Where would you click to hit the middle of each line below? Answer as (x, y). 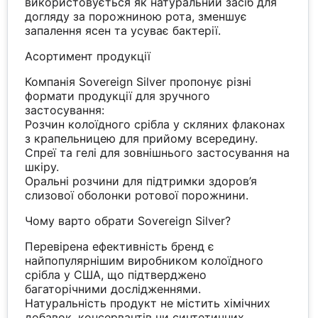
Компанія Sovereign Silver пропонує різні (138, 81)
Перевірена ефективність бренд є (120, 246)
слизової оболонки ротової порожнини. (137, 195)
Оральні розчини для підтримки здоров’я (141, 181)
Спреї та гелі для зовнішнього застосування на (158, 152)
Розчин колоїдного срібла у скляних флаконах (155, 124)
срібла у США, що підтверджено (116, 274)
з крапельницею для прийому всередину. (142, 138)
